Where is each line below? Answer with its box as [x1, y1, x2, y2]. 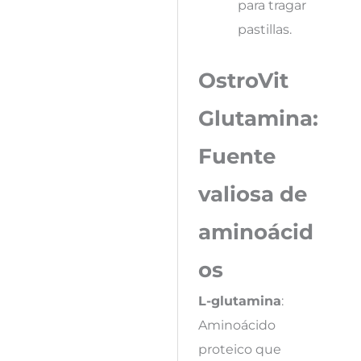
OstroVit [197, 67, 288, 93]
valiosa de [197, 180, 307, 206]
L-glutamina [197, 292, 281, 309]
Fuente [197, 143, 276, 168]
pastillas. [237, 20, 292, 37]
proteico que [197, 340, 281, 357]
